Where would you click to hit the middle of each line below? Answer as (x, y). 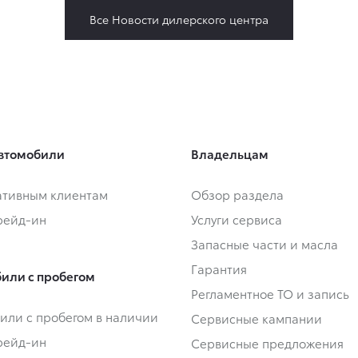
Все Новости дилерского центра (179, 19)
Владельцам (230, 153)
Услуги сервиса (237, 219)
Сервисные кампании (257, 318)
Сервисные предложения (267, 342)
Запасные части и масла (265, 243)
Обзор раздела (237, 194)
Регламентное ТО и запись (270, 293)
